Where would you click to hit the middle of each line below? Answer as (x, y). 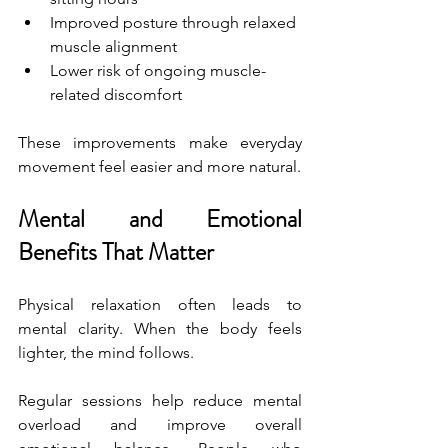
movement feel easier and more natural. (159, 166)
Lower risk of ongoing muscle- (158, 70)
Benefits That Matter (116, 251)
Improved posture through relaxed (175, 22)
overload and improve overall (160, 424)
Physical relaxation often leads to (160, 304)
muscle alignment (113, 46)
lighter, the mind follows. (106, 352)
